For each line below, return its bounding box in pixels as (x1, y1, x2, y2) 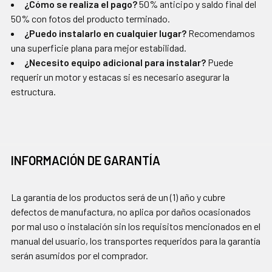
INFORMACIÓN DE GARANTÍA (11, 153, 160, 168)
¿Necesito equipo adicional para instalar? (24, 56, 206, 69)
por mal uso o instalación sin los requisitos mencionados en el (11, 220, 260, 233)
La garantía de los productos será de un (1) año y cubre (11, 191, 225, 203)
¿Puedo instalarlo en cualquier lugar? (24, 27, 186, 39)
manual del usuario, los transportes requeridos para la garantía (11, 235, 260, 247)
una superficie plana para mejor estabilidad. (11, 42, 186, 54)
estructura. (11, 86, 56, 98)
